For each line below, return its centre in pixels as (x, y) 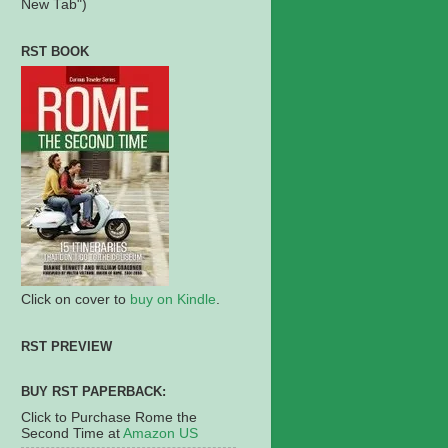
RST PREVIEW (66, 346)
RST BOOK (55, 52)
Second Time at (72, 434)
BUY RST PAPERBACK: (93, 391)
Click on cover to (75, 299)
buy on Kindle (173, 299)
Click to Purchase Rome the (109, 418)
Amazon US (160, 434)
